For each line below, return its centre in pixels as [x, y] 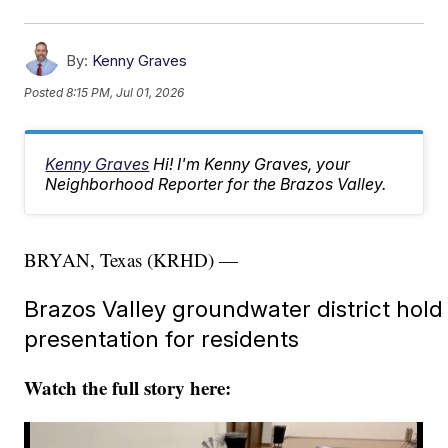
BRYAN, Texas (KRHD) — [131, 260]
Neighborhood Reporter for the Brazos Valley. [216, 184]
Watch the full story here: [128, 388]
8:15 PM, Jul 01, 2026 [125, 92]
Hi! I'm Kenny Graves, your [252, 164]
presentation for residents [162, 339]
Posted [45, 92]
